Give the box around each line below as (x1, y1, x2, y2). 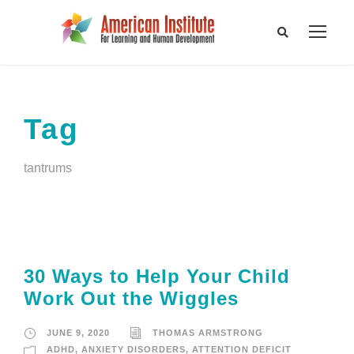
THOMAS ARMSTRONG (153, 328, 263, 338)
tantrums (24, 161, 72, 175)
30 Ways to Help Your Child (24, 265, 290, 288)
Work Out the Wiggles (24, 288, 239, 310)
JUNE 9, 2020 (47, 328, 110, 338)
